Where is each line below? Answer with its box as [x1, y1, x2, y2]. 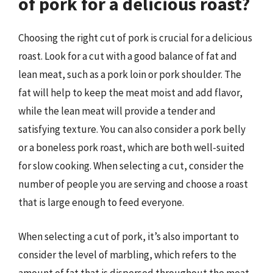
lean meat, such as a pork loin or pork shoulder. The [18, 68, 241, 81]
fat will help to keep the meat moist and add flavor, [18, 86, 243, 99]
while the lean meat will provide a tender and [18, 104, 216, 118]
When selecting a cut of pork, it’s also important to [18, 229, 239, 243]
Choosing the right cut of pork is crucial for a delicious [18, 31, 252, 44]
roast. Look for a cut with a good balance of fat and [18, 49, 237, 63]
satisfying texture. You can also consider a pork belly [18, 122, 246, 136]
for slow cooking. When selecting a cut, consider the [18, 159, 244, 172]
